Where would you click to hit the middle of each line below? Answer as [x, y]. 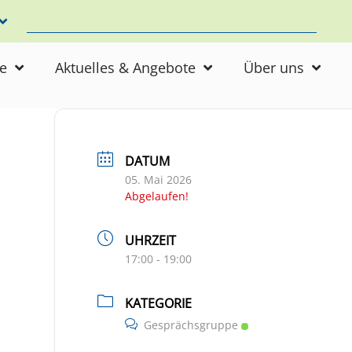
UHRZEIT [150, 240]
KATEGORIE [158, 303]
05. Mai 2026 [158, 180]
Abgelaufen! [156, 196]
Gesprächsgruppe [191, 325]
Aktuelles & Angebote [125, 68]
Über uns [274, 68]
